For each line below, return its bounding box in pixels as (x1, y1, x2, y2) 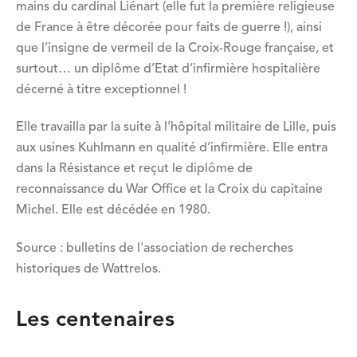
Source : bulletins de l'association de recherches (16, 241, 293, 255)
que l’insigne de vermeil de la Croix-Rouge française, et (16, 41, 334, 55)
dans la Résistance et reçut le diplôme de (16, 163, 253, 176)
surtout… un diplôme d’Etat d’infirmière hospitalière (16, 62, 320, 76)
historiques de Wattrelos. (16, 262, 161, 276)
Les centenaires (16, 310, 175, 332)
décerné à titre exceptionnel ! (16, 83, 186, 96)
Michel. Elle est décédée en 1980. (16, 204, 210, 218)
